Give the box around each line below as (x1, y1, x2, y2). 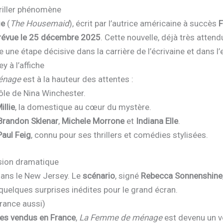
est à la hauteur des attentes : (21, 74, 134, 85)
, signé (115, 170, 141, 181)
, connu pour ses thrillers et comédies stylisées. (31, 130, 209, 140)
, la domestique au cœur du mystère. (15, 102, 152, 112)
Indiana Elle (136, 116, 179, 126)
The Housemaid (10, 18, 70, 29)
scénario (83, 170, 115, 181)
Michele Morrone (62, 116, 125, 126)
